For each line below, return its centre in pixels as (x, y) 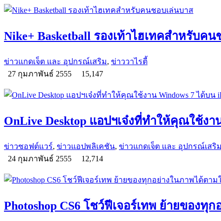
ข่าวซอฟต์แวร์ (28, 146)
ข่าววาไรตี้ (129, 62)
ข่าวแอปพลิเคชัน (86, 146)
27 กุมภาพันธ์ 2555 (41, 74)
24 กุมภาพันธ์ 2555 (41, 158)
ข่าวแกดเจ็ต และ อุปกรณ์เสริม (55, 62)
